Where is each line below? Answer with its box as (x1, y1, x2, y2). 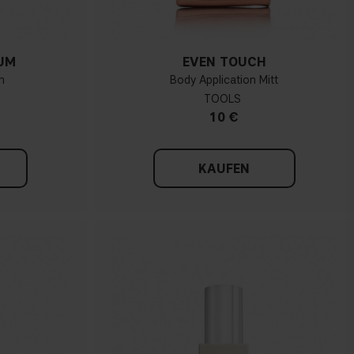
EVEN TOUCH (182, 54, 266, 70)
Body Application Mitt (170, 73, 279, 87)
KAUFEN (198, 160, 250, 176)
